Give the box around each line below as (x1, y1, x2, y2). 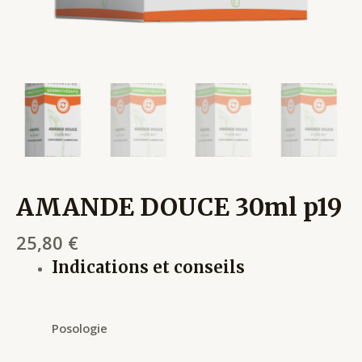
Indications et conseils (51, 257, 245, 278)
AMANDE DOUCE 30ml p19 (16, 191, 342, 222)
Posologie (51, 319, 107, 336)
